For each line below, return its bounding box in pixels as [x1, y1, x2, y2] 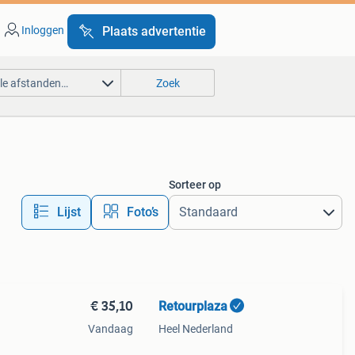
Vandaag [87, 323, 133, 335]
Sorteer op [168, 178, 221, 191]
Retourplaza [158, 299, 227, 314]
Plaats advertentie [101, 24, 206, 39]
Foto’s [126, 204, 158, 219]
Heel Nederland [158, 323, 233, 335]
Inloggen [21, 24, 64, 36]
